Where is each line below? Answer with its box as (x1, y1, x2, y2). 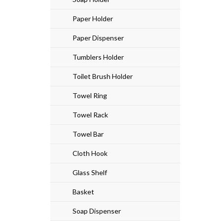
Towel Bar (73, 129, 104, 138)
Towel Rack (73, 110, 108, 119)
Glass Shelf (73, 168, 107, 177)
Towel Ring (73, 91, 107, 100)
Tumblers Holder (73, 52, 124, 61)
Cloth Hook (73, 148, 108, 157)
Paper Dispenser (73, 33, 124, 42)
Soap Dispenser (73, 206, 121, 215)
